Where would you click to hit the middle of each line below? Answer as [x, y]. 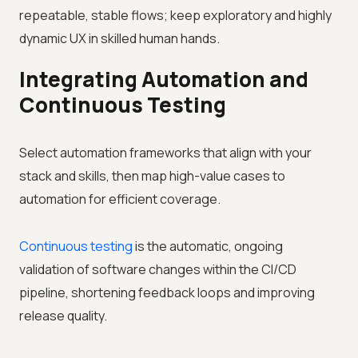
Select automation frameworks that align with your [165, 153]
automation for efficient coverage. [120, 199]
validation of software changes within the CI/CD [158, 270]
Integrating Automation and [164, 80]
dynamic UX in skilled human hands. [119, 39]
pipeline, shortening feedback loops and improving [167, 293]
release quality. [63, 316]
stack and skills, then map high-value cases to [152, 176]
